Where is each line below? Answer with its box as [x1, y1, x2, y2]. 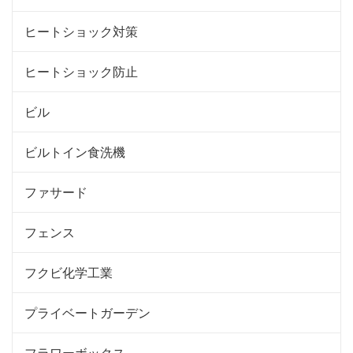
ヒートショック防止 [24, 62, 138, 81]
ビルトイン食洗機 [24, 143, 125, 162]
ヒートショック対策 [24, 22, 138, 41]
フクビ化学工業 [24, 263, 113, 282]
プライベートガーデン [24, 303, 150, 322]
